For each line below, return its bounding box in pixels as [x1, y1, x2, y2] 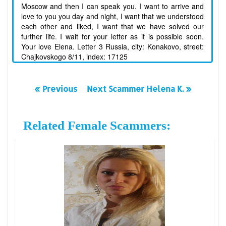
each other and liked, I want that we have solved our [21, 21, 204, 32]
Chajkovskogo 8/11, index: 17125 [21, 51, 128, 62]
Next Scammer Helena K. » [87, 83, 192, 94]
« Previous [34, 83, 77, 94]
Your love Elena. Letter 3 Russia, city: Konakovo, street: [21, 41, 204, 52]
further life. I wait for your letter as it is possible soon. [21, 31, 204, 42]
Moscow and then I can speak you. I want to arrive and [21, 1, 204, 12]
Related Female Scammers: [23, 119, 171, 132]
